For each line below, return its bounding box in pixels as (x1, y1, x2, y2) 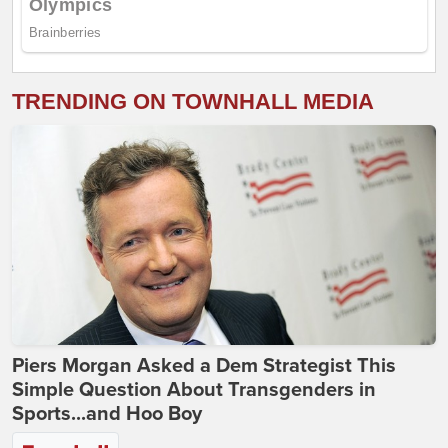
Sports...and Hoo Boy (12, 401, 202, 426)
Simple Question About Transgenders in (12, 377, 376, 402)
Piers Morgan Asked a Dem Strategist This (12, 353, 396, 378)
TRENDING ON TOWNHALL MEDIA (12, 88, 374, 114)
